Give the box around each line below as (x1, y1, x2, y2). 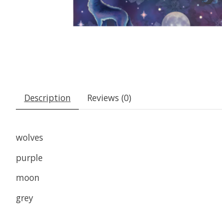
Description (24, 92, 71, 104)
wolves (16, 131, 46, 144)
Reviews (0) (87, 92, 131, 104)
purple (16, 151, 45, 164)
